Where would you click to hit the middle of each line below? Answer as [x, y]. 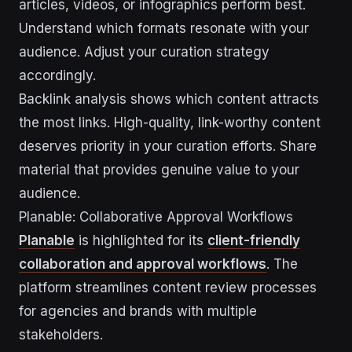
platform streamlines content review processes [168, 288]
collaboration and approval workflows [143, 264]
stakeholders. [61, 335]
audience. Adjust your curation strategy [144, 52]
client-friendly [254, 240]
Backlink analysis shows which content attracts [169, 99]
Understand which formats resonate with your [164, 28]
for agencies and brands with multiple [138, 311]
